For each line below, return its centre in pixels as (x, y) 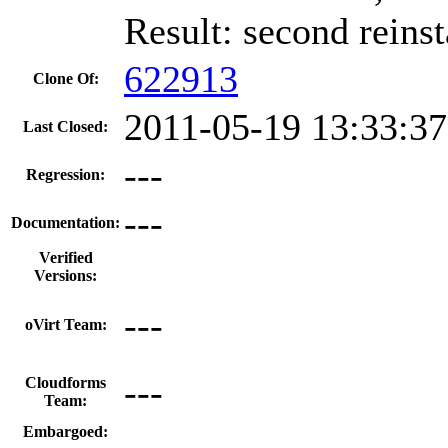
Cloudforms (65, 382)
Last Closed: (65, 126)
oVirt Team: (65, 324)
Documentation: (65, 222)
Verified (65, 257)
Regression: (65, 174)
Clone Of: (65, 78)
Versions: (65, 275)
